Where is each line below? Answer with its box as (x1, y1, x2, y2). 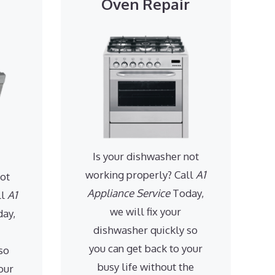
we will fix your (110, 204, 182, 218)
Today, (170, 186, 204, 199)
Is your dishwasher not (92, 149, 199, 163)
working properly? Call (85, 168, 196, 181)
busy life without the (97, 260, 195, 273)
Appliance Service (87, 186, 171, 199)
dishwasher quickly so (93, 223, 198, 236)
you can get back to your (88, 241, 203, 255)
